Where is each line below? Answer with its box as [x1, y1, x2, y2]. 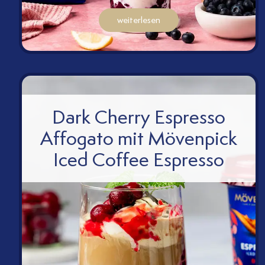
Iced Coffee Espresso [53, 147, 225, 173]
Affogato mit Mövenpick [40, 125, 238, 151]
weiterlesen [117, 14, 161, 27]
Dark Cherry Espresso [52, 104, 226, 130]
